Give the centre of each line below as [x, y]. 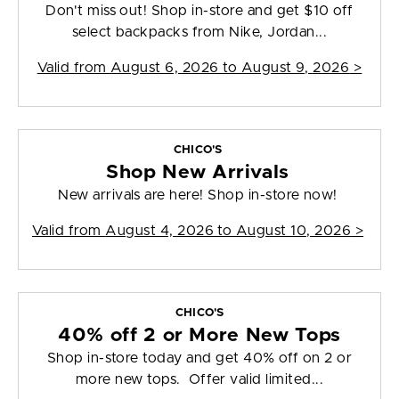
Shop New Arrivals [198, 173]
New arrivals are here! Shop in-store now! [198, 195]
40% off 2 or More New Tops [199, 336]
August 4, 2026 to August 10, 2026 [228, 231]
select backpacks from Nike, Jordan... [199, 33]
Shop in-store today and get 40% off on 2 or [199, 358]
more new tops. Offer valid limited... [199, 380]
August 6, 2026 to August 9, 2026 [230, 68]
